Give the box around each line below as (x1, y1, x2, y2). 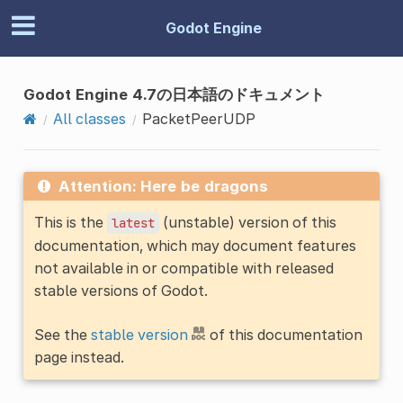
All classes (52, 109, 126, 128)
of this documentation (205, 325, 363, 344)
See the (33, 325, 91, 344)
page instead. (33, 347, 124, 366)
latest (111, 214, 155, 231)
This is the (33, 212, 107, 231)
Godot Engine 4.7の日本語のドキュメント (22, 85, 325, 103)
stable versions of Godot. (33, 281, 208, 300)
